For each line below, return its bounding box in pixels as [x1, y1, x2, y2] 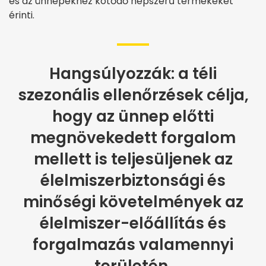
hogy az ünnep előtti [52, 106, 214, 128]
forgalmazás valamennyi [33, 234, 233, 256]
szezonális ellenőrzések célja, [17, 84, 249, 106]
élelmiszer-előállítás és [40, 213, 226, 235]
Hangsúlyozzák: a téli [49, 63, 217, 85]
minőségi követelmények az [23, 191, 243, 213]
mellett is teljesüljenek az [33, 148, 233, 170]
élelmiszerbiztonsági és [40, 170, 226, 192]
